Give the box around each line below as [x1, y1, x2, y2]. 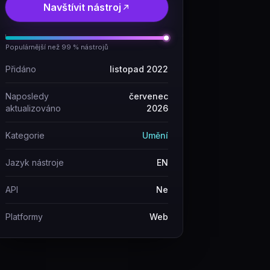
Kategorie [5, 130, 45, 140]
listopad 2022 [110, 64, 168, 74]
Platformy [5, 212, 43, 222]
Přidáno [5, 64, 36, 74]
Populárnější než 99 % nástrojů [5, 43, 108, 51]
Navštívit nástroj [43, 1, 121, 13]
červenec [129, 91, 168, 101]
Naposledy [5, 91, 49, 101]
